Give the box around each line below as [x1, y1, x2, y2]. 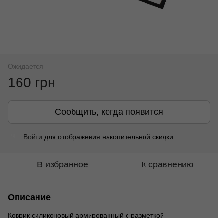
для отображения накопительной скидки [42, 132, 173, 141]
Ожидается [8, 62, 43, 70]
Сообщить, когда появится [55, 107, 163, 117]
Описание [8, 192, 51, 202]
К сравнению [141, 159, 194, 169]
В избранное [36, 159, 88, 169]
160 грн [8, 74, 55, 90]
